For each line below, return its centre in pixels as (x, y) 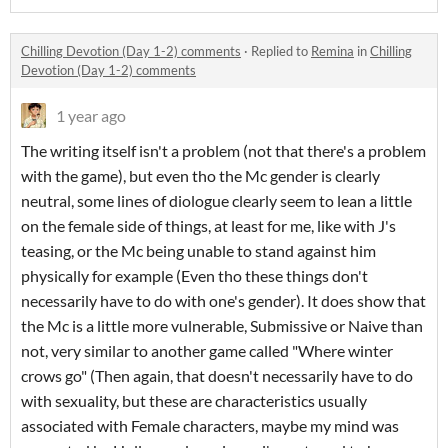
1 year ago (91, 115)
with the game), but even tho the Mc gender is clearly (200, 175)
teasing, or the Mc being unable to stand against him (198, 250)
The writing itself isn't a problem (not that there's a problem (223, 150)
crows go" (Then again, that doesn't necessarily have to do (217, 375)
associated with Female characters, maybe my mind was (210, 425)
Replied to (281, 51)
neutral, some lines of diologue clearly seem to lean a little (216, 200)
